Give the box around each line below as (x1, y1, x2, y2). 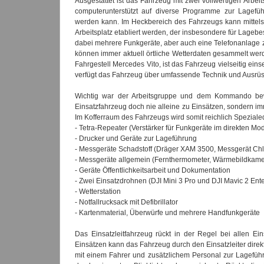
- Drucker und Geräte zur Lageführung (75, 134, 197, 143)
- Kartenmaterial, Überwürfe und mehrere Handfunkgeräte (75, 209, 260, 217)
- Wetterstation (75, 187, 121, 196)
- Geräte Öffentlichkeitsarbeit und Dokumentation (75, 166, 230, 174)
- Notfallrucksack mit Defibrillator (75, 198, 178, 206)
